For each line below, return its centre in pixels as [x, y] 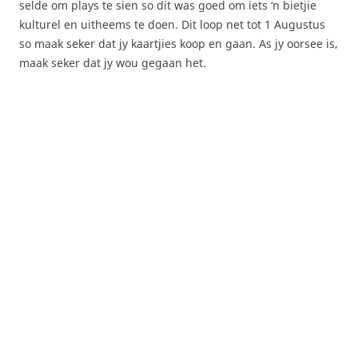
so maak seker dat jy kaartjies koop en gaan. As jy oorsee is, [179, 43]
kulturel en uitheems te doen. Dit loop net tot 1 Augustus [172, 24]
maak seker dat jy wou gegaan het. [113, 62]
